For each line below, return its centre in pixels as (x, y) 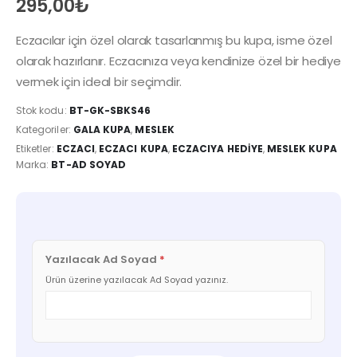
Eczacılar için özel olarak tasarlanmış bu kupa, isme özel (174, 40)
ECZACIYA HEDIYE (217, 148)
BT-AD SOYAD (89, 164)
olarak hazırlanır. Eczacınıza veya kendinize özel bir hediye (178, 61)
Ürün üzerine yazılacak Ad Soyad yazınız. (136, 279)
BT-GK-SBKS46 (110, 111)
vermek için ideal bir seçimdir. (99, 81)
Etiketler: (36, 148)
